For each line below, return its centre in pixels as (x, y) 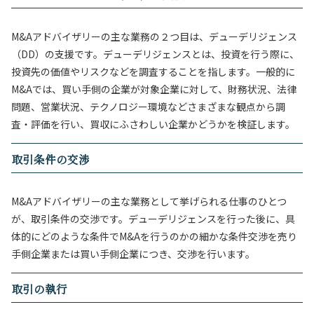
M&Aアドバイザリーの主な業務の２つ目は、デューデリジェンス (154, 36)
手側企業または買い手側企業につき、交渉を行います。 (133, 254)
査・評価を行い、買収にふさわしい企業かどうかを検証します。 (153, 124)
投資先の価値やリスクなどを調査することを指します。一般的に (153, 71)
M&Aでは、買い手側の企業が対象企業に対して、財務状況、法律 (154, 89)
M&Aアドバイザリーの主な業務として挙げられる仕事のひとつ (149, 201)
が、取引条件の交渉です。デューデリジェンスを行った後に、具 (153, 219)
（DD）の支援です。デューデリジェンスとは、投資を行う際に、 (155, 54)
